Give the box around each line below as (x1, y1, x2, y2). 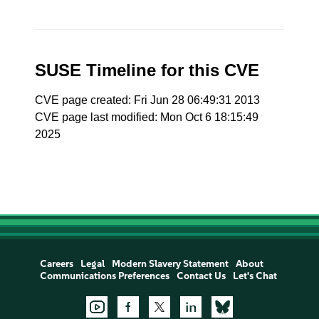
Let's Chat (232, 270, 277, 282)
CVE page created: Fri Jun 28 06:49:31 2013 (35, 94, 261, 106)
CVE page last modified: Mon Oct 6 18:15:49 (35, 111, 259, 123)
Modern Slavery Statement (111, 258, 229, 270)
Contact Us (176, 270, 226, 282)
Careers (39, 258, 73, 270)
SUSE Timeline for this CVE (35, 61, 260, 80)
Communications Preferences (39, 270, 169, 282)
